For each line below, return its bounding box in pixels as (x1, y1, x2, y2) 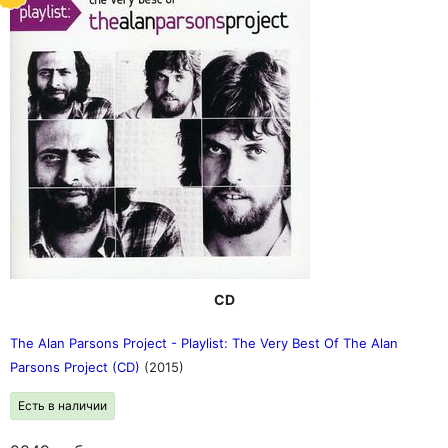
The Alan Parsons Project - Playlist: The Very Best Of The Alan (10, 335, 398, 351)
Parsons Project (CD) (10, 359, 144, 375)
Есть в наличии (18, 398, 107, 413)
